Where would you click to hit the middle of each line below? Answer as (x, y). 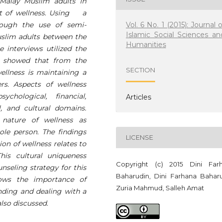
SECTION (141, 70)
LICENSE (140, 138)
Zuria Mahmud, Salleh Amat (160, 188)
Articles (139, 97)
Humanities (146, 44)
